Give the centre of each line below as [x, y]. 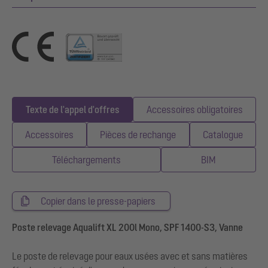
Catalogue [223, 134]
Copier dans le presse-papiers [98, 201]
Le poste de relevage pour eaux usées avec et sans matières [130, 256]
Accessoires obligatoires [194, 109]
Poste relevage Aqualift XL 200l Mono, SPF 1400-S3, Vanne [127, 227]
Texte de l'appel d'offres [72, 109]
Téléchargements [86, 159]
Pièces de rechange [138, 134]
